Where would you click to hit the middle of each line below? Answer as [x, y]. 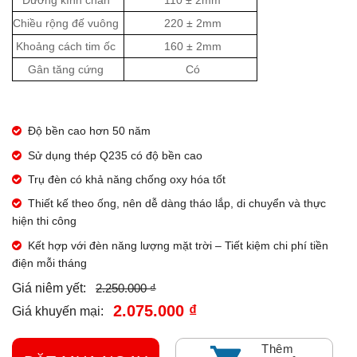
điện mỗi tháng [49, 263]
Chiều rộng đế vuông [66, 24]
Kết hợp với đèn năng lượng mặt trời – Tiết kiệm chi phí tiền [178, 245]
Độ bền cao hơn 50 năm [89, 131]
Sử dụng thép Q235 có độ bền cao [115, 155]
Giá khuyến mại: [58, 311]
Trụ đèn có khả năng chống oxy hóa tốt [127, 180]
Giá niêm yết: [49, 288]
